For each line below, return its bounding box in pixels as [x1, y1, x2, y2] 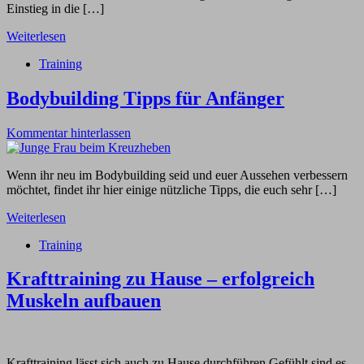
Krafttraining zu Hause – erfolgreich [6, 268, 314, 290]
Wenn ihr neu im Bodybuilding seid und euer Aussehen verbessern [6, 167, 348, 182]
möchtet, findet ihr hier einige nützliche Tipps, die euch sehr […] [6, 182, 336, 197]
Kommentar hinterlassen [6, 125, 131, 140]
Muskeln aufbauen [6, 290, 161, 312]
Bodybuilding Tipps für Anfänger [6, 87, 284, 109]
